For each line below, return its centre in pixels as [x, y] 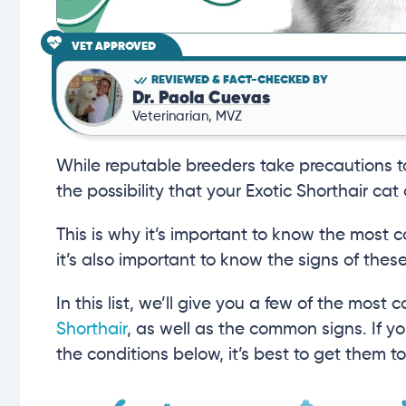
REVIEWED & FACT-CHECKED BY [240, 80]
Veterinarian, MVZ [187, 116]
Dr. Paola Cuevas [201, 98]
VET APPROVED [114, 47]
